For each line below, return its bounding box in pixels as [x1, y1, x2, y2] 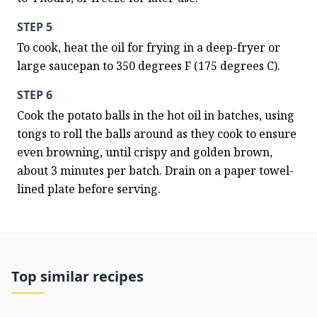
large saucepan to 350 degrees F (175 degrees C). [17, 58, 280, 74]
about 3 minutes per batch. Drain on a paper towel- [17, 163, 294, 178]
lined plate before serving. [17, 181, 161, 197]
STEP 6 [17, 87, 52, 103]
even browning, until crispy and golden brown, [17, 144, 272, 160]
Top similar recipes [11, 267, 144, 286]
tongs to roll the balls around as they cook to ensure [17, 126, 296, 142]
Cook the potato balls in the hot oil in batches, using [17, 108, 294, 123]
